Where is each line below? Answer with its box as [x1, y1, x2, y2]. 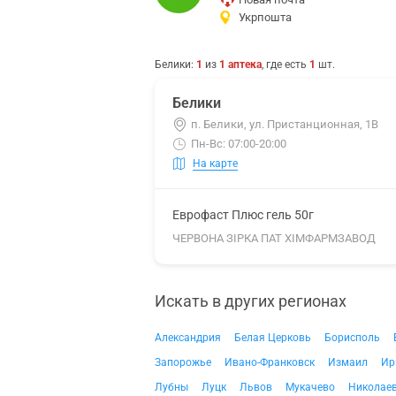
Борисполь [324, 331, 380, 344]
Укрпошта [239, 11, 292, 24]
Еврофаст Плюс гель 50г [172, 208, 314, 222]
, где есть [262, 58, 309, 71]
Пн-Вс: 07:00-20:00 [191, 137, 286, 150]
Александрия [155, 331, 221, 344]
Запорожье [155, 356, 211, 369]
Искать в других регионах [155, 292, 346, 310]
